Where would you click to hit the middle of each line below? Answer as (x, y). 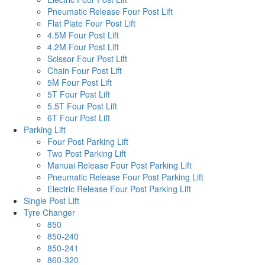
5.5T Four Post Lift (82, 106)
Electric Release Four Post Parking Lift (119, 188)
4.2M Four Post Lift (83, 46)
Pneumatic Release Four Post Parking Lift (125, 177)
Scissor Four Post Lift (87, 58)
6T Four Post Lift (79, 117)
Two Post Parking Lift (87, 153)
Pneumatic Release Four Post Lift (110, 11)
